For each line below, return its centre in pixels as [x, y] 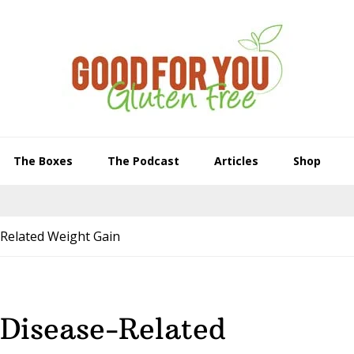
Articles [236, 161]
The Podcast [143, 161]
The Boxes [43, 161]
